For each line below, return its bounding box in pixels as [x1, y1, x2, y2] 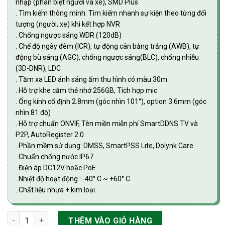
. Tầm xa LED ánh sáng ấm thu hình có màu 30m [16, 75, 167, 83]
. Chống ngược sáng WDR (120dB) [16, 31, 122, 39]
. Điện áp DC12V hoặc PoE [16, 163, 96, 172]
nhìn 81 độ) [16, 108, 51, 117]
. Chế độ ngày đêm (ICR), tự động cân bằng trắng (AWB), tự [16, 42, 199, 50]
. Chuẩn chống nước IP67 [16, 152, 93, 161]
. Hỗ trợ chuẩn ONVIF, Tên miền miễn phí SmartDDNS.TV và [16, 119, 198, 128]
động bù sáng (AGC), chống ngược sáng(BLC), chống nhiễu [16, 53, 199, 61]
